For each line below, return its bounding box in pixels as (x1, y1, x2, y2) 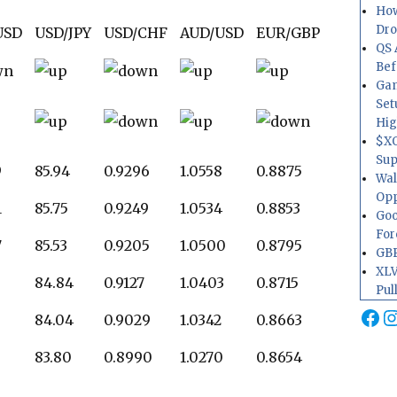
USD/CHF (103, 23, 167, 42)
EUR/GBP (255, 23, 320, 42)
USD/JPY (34, 23, 91, 42)
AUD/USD (179, 23, 244, 42)
